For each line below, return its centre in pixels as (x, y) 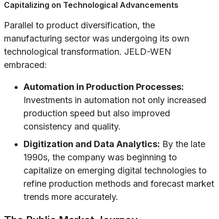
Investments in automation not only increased (115, 100)
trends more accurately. (71, 197)
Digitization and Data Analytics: (92, 144)
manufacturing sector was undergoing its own (97, 39)
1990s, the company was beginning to (100, 157)
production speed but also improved (97, 113)
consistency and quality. (72, 127)
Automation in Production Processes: (104, 87)
